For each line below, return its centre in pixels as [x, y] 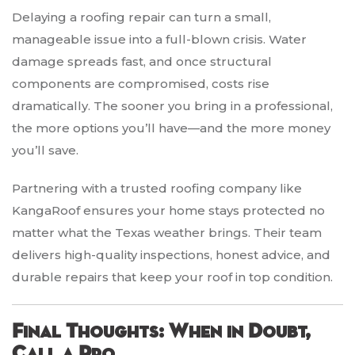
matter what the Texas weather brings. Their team [167, 233]
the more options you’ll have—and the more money [171, 128]
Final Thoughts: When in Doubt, [161, 332]
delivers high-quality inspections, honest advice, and [171, 255]
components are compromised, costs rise [141, 84]
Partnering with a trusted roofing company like [157, 189]
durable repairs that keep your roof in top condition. [172, 277]
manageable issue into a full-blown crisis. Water [159, 40]
